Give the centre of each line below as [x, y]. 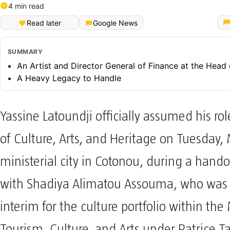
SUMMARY [25, 51]
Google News [115, 23]
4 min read [26, 6]
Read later [44, 23]
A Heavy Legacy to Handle [69, 78]
